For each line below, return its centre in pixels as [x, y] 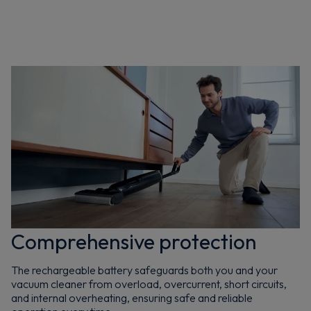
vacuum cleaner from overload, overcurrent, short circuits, [149, 284]
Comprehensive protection [134, 242]
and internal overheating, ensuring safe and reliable [132, 298]
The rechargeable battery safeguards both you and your [144, 270]
